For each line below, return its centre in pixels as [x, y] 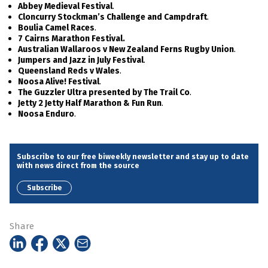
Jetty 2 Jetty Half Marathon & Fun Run [90, 103]
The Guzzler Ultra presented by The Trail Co [104, 93]
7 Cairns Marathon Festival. [71, 39]
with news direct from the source [78, 166]
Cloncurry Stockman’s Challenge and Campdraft [112, 17]
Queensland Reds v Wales [69, 71]
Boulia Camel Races [56, 28]
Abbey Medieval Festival [65, 7]
